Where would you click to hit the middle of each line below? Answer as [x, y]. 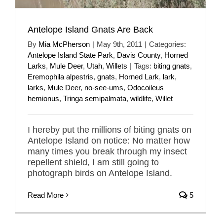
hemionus [43, 98]
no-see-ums [104, 87]
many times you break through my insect [107, 151]
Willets [117, 66]
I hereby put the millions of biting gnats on [110, 129]
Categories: [167, 44]
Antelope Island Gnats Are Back [90, 29]
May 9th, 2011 [119, 44]
